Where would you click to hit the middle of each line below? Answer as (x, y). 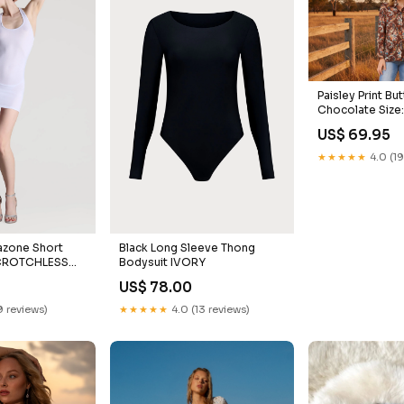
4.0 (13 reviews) (210, 309)
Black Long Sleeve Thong (188, 247)
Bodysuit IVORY (163, 262)
